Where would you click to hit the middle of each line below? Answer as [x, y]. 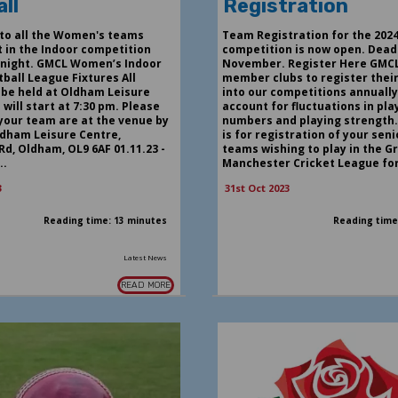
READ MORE [146, 286]
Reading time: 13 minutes [106, 221]
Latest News [146, 258]
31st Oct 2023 [257, 188]
